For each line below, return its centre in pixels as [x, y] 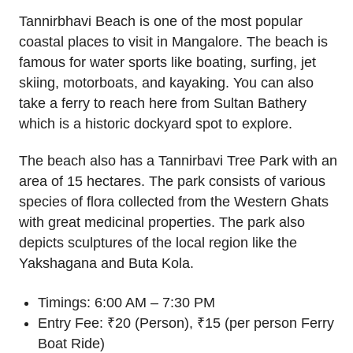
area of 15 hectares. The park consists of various [172, 181]
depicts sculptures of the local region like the [158, 242]
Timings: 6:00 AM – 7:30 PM [126, 302]
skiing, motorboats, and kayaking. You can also [166, 82]
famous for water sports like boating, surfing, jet [167, 62]
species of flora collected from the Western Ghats [174, 201]
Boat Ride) [71, 343]
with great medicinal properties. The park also [162, 222]
